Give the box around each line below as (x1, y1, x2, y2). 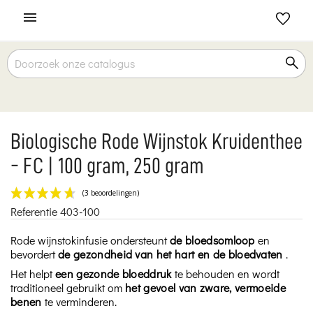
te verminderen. (41, 293, 117, 309)
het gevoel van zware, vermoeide (125, 279, 286, 295)
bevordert (10, 246, 58, 261)
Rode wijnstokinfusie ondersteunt (10, 232, 170, 247)
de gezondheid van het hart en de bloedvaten (58, 246, 283, 261)
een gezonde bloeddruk (55, 265, 172, 281)
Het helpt (10, 265, 55, 281)
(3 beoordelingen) (96, 221, 163, 233)
